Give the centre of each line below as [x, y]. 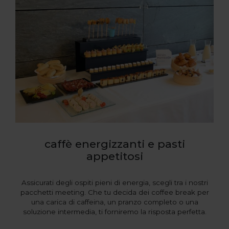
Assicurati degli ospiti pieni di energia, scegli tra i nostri [114, 183]
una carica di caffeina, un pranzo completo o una [114, 202]
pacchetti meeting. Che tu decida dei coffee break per [114, 192]
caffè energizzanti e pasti [114, 144]
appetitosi [114, 156]
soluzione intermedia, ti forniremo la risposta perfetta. [114, 212]
